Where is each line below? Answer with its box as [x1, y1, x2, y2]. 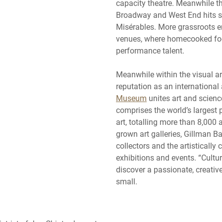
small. [116, 175, 137, 186]
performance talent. [116, 45, 184, 55]
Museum [116, 92, 147, 103]
